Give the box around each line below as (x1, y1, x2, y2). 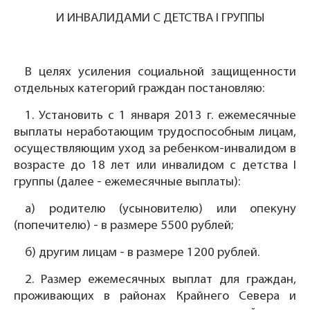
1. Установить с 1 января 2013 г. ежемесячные (25, 109, 296, 123)
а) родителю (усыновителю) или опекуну (25, 203, 296, 217)
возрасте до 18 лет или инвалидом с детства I (14, 159, 296, 173)
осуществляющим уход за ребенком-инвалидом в (14, 143, 296, 156)
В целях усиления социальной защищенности (25, 66, 296, 80)
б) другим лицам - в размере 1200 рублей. (25, 246, 259, 260)
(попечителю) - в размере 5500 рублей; (14, 219, 233, 233)
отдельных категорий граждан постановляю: (14, 82, 264, 96)
